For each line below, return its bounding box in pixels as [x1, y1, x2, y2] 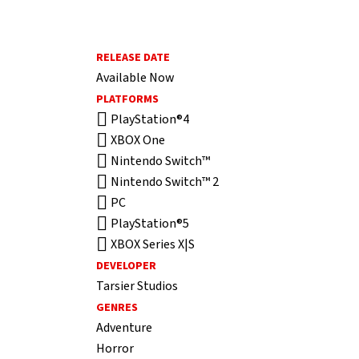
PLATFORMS [96, 91, 159, 107]
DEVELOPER [96, 258, 156, 274]
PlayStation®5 [111, 215, 189, 232]
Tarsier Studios [96, 277, 178, 295]
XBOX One [111, 131, 165, 149]
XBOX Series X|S [111, 236, 195, 253]
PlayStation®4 [111, 111, 189, 128]
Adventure [96, 319, 152, 337]
